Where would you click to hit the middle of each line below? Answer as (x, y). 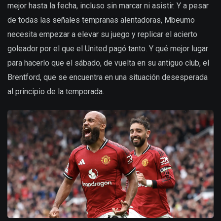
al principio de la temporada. (56, 91)
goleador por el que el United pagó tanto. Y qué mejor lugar (108, 48)
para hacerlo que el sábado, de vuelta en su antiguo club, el (108, 63)
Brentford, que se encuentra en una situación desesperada (108, 77)
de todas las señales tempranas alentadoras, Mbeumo (101, 20)
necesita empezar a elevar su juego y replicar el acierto (102, 34)
